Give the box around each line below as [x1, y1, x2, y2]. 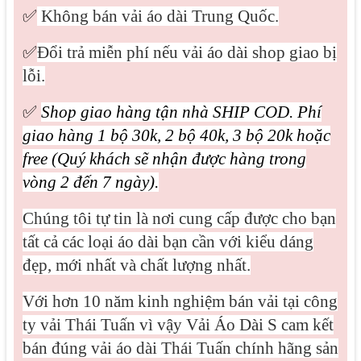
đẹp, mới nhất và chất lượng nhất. [22, 255, 251, 275]
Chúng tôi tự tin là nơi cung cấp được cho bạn [22, 208, 336, 228]
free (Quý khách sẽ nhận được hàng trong [22, 148, 306, 168]
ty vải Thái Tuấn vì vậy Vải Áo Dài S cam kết [22, 314, 334, 334]
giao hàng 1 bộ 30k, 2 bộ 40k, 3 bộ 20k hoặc [22, 125, 330, 145]
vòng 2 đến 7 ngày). [22, 172, 159, 192]
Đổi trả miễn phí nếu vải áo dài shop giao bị [36, 42, 337, 62]
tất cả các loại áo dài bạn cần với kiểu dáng [22, 231, 313, 251]
